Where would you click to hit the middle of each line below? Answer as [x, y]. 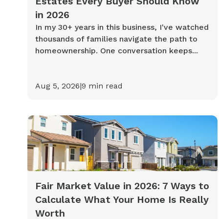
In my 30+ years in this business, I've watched [122, 27]
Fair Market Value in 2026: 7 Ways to [122, 186]
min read [104, 86]
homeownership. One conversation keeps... [117, 50]
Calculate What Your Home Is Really [122, 200]
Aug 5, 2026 [57, 86]
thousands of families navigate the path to [116, 39]
